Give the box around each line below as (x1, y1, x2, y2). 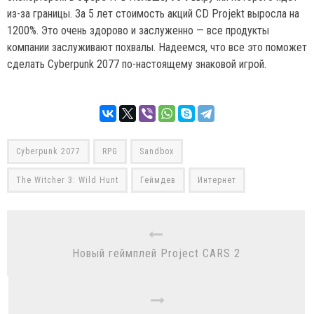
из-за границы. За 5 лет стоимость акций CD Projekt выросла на (7, 7, 299, 20)
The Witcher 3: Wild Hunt (16, 175, 118, 185)
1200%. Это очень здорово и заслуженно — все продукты (7, 24, 269, 37)
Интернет (198, 175, 236, 185)
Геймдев (140, 175, 176, 185)
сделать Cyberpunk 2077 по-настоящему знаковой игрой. (7, 57, 266, 71)
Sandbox (139, 146, 174, 156)
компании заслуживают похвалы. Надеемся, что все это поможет (7, 41, 307, 54)
